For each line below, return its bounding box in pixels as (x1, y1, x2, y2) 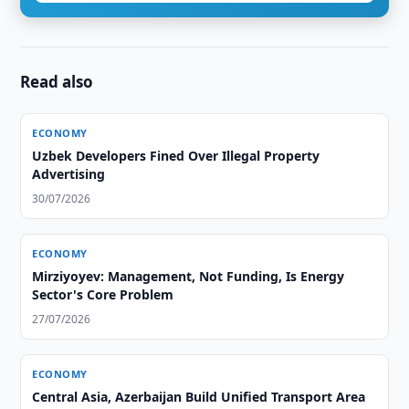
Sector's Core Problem (32, 286, 174, 303)
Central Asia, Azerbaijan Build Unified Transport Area (32, 388, 366, 405)
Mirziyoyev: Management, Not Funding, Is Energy (32, 267, 345, 285)
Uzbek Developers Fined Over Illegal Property (32, 147, 320, 164)
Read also (20, 71, 94, 92)
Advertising (32, 165, 106, 183)
